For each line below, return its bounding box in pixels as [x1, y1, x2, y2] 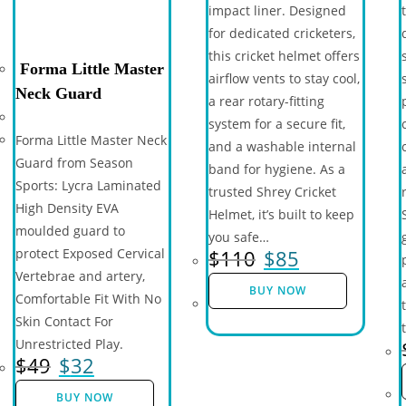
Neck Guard [14, 84, 101, 103]
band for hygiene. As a [208, 160, 345, 178]
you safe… [208, 228, 269, 246]
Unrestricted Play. [14, 335, 123, 353]
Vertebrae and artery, [14, 267, 145, 285]
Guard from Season [14, 154, 133, 172]
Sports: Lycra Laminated [14, 177, 161, 195]
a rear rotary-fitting [208, 92, 324, 110]
